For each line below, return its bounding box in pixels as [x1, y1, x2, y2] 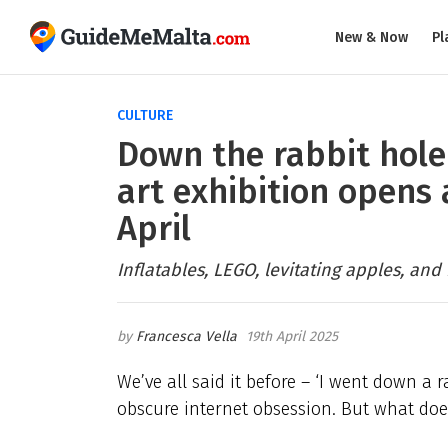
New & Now [335, 28, 408, 46]
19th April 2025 [246, 327, 338, 345]
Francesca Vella [136, 327, 237, 345]
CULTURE [117, 107, 173, 124]
